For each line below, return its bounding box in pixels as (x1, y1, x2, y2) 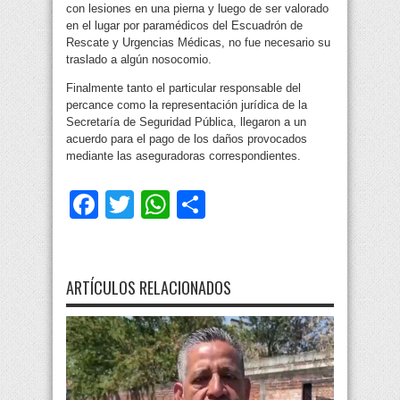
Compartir (205, 188, 332, 221)
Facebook (98, 188, 225, 221)
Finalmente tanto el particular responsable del (66, 81, 301, 96)
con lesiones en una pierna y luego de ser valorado (66, 2, 329, 16)
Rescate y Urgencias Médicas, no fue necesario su (66, 36, 330, 50)
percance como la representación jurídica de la (66, 98, 307, 112)
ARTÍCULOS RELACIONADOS (66, 276, 231, 300)
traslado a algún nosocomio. (66, 53, 212, 67)
